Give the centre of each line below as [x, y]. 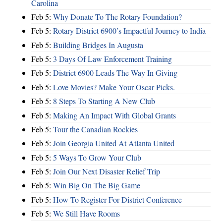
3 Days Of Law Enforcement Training [112, 59]
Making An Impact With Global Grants [114, 115]
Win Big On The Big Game [97, 185]
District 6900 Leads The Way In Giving [115, 73]
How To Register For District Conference [117, 199]
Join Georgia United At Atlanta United [114, 143]
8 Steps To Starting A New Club [104, 101]
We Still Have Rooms [86, 214]
